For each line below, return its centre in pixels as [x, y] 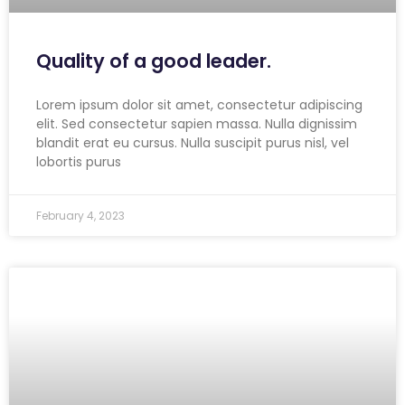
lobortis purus [79, 162]
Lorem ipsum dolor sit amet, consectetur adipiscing [199, 105]
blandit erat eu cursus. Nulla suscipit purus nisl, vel [193, 143]
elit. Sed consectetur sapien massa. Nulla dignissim [197, 124]
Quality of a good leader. [154, 61]
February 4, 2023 [80, 216]
